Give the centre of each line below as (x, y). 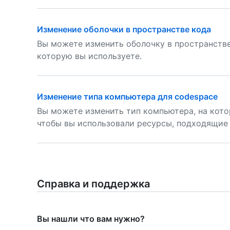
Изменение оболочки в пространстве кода (124, 29)
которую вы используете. (89, 56)
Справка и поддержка (93, 184)
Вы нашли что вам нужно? (91, 219)
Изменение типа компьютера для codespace (127, 97)
